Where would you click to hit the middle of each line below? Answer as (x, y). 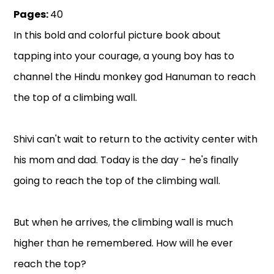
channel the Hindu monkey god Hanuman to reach (135, 77)
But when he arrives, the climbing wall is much (124, 223)
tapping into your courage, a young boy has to (124, 56)
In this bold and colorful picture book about (117, 35)
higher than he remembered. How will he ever (124, 243)
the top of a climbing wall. (76, 98)
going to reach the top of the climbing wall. (117, 181)
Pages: (32, 15)
